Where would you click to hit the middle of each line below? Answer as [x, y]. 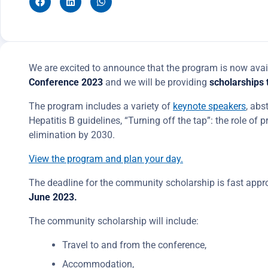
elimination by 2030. [72, 135]
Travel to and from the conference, [134, 245]
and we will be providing [157, 82]
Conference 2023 [67, 82]
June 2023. [53, 197]
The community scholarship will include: [114, 221]
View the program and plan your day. [106, 159]
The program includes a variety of [101, 106]
